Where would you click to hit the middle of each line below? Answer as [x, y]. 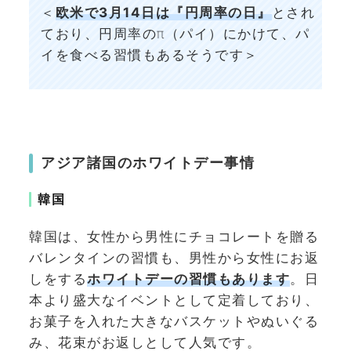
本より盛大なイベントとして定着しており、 [174, 300]
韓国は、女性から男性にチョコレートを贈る [174, 237]
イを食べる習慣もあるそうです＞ [150, 54]
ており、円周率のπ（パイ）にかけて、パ [175, 33]
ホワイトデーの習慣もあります [188, 279]
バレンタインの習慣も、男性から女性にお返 [174, 258]
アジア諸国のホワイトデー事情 [148, 163]
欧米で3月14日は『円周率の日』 [163, 12]
